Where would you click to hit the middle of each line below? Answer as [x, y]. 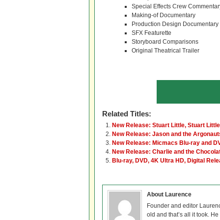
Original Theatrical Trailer [165, 51]
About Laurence [169, 194]
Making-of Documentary [164, 15]
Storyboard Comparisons [165, 42]
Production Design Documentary [175, 24]
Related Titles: [127, 114]
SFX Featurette [151, 33]
